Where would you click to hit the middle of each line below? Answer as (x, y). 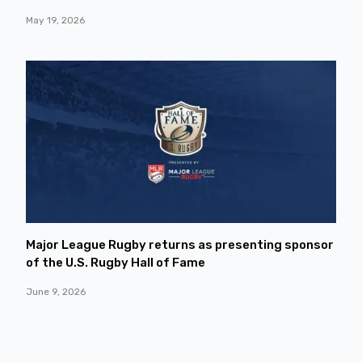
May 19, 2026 (55, 20)
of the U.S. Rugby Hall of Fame (116, 263)
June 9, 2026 (56, 292)
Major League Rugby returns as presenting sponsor (180, 245)
